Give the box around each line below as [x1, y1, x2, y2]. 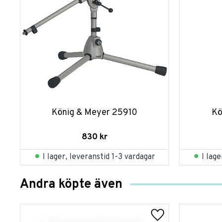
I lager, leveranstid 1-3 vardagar [43, 152, 155, 163]
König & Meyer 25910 [52, 107, 137, 118]
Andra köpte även [20, 176, 122, 193]
